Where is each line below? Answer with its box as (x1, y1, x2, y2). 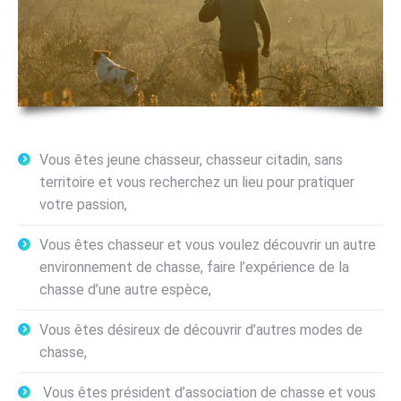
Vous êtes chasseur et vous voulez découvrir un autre (39, 236, 376, 254)
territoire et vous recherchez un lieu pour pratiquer (39, 174, 354, 192)
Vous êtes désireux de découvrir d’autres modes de (39, 321, 363, 339)
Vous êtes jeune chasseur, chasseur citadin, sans (39, 151, 343, 169)
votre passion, (39, 196, 127, 214)
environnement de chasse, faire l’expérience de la (39, 259, 349, 277)
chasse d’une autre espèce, (39, 281, 211, 299)
